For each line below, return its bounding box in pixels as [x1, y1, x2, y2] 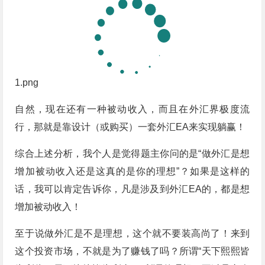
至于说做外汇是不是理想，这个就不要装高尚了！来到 [15, 228, 250, 239]
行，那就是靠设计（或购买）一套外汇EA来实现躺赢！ [15, 122, 246, 132]
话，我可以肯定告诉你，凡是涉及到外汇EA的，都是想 [15, 184, 250, 195]
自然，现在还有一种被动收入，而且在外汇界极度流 [15, 104, 250, 115]
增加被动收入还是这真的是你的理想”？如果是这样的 [15, 166, 250, 177]
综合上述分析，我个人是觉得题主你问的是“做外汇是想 [15, 148, 250, 159]
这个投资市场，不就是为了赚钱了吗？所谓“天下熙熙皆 [15, 246, 250, 257]
